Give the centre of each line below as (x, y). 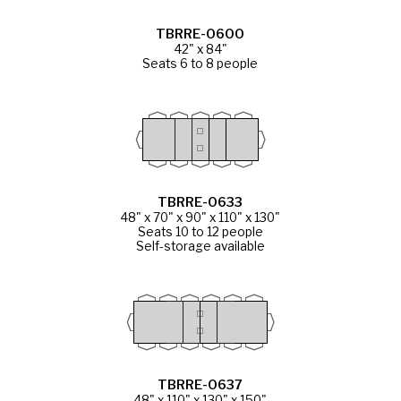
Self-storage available (200, 246)
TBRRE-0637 (200, 384)
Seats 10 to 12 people (200, 231)
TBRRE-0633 (200, 202)
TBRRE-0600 (200, 34)
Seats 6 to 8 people (200, 63)
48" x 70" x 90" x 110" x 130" (200, 217)
